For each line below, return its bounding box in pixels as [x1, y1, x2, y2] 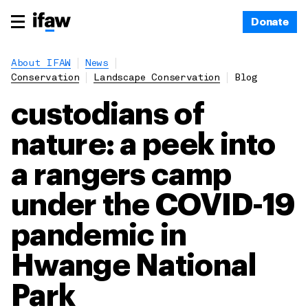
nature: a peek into [11, 130, 276, 160]
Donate [250, 16, 289, 27]
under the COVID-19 [11, 190, 296, 221]
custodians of [11, 100, 204, 130]
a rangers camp [11, 160, 232, 190]
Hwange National [11, 251, 257, 281]
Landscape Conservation [93, 74, 220, 82]
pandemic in [11, 221, 187, 251]
